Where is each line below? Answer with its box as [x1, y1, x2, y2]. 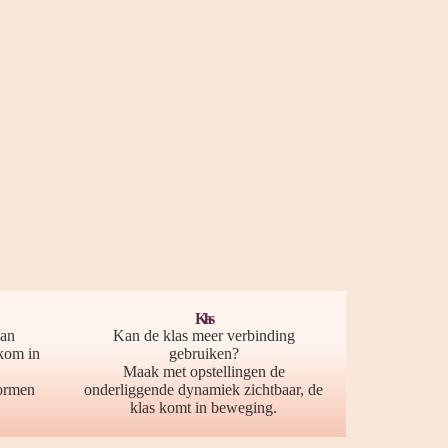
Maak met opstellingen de [122, 363, 285, 380]
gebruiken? [168, 345, 239, 362]
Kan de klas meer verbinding [112, 327, 295, 344]
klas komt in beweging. [130, 399, 277, 416]
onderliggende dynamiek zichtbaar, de [84, 381, 323, 398]
